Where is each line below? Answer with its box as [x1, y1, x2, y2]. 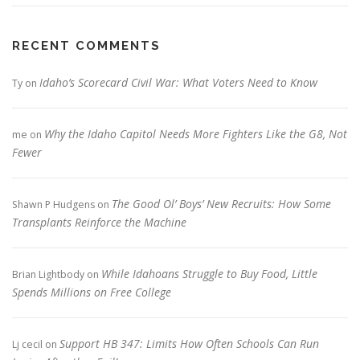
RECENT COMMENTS [12, 38, 161, 53]
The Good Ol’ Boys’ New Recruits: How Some [112, 195, 331, 211]
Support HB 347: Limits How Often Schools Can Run [59, 335, 319, 351]
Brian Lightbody [12, 267, 84, 281]
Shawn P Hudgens [12, 197, 95, 211]
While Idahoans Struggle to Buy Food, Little [101, 265, 317, 281]
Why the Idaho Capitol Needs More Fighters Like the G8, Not [44, 125, 347, 141]
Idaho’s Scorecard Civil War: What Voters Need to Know [39, 74, 317, 90]
